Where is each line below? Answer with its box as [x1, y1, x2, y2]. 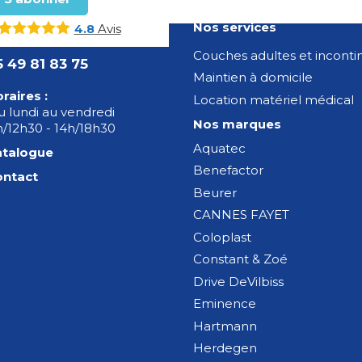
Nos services [193, 19, 276, 35]
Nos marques [193, 116, 281, 132]
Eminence [193, 296, 256, 312]
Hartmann [193, 318, 257, 334]
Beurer [193, 184, 237, 200]
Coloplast [193, 229, 251, 245]
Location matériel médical [193, 91, 354, 107]
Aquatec [193, 140, 246, 156]
